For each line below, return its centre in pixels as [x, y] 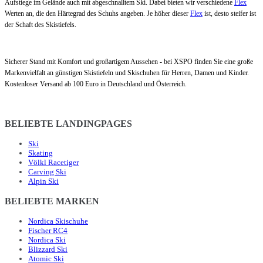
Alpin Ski [43, 181]
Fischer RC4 [48, 230]
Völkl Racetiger [53, 162]
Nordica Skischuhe [58, 221]
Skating [41, 153]
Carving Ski [47, 171]
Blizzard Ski [48, 249]
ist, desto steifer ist [229, 13]
